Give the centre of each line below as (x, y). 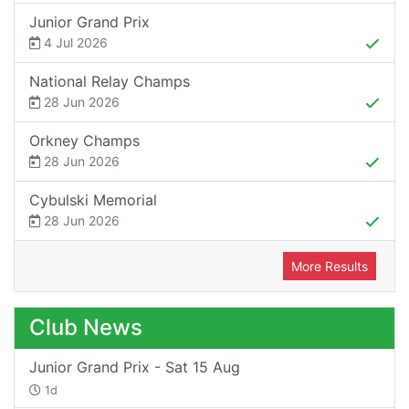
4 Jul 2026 (74, 42)
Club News (86, 327)
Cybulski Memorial (93, 199)
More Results (330, 266)
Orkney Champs (84, 140)
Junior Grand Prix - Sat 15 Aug (135, 367)
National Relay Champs (110, 81)
